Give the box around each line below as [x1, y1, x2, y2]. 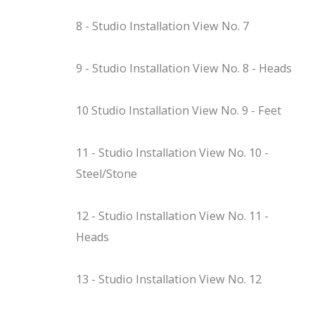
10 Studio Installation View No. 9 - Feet [75, 102, 281, 118]
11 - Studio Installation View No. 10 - [75, 144, 269, 160]
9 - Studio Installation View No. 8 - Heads [75, 60, 292, 76]
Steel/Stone [75, 165, 137, 181]
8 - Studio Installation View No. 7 [75, 18, 249, 34]
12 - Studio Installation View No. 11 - [75, 207, 269, 224]
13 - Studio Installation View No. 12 [75, 271, 262, 287]
